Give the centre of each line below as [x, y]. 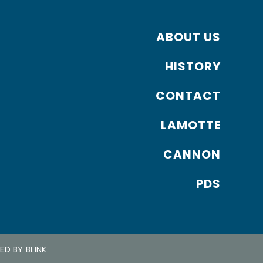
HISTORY [193, 66]
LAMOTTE [191, 125]
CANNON [192, 154]
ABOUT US [189, 37]
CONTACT [188, 95]
